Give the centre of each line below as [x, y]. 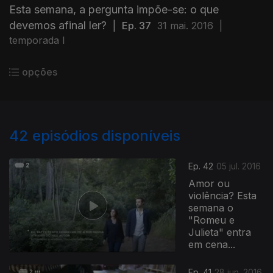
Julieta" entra [220, 232]
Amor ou [209, 184]
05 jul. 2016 [239, 166]
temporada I [37, 40]
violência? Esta [223, 196]
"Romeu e [212, 220]
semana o [211, 208]
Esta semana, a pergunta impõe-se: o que [114, 9]
